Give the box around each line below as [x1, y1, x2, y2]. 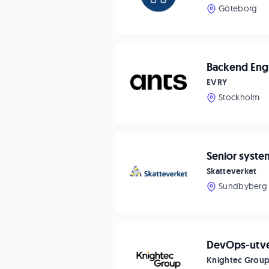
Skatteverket [207, 166, 257, 177]
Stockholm [219, 92, 260, 103]
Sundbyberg [219, 181, 267, 192]
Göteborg [219, 3, 258, 14]
